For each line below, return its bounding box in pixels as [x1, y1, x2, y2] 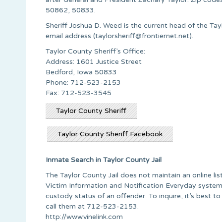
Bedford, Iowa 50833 [46, 67, 117, 76]
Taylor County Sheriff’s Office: [46, 47, 145, 55]
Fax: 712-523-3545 [46, 88, 111, 97]
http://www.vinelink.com [46, 212, 123, 221]
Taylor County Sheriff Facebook [57, 129, 163, 138]
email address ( [46, 31, 95, 40]
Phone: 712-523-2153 [46, 78, 121, 87]
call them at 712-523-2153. [46, 202, 139, 211]
